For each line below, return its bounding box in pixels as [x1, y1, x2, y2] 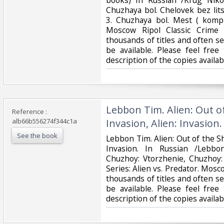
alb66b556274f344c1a [12, 116, 77, 125]
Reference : [12, 106, 47, 116]
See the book [17, 130, 57, 140]
